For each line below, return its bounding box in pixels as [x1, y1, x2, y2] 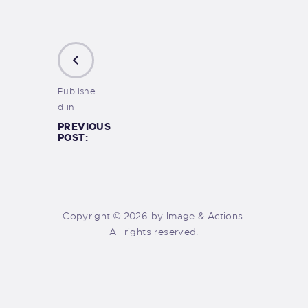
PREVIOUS [58, 120, 111, 133]
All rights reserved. [109, 226, 199, 239]
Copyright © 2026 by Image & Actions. [63, 210, 245, 223]
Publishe [58, 85, 96, 98]
